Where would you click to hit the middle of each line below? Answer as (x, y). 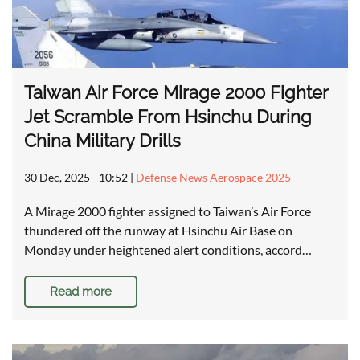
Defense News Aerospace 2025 (213, 178)
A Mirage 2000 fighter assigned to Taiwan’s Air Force (168, 211)
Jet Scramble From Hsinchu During (168, 117)
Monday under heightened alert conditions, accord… (168, 250)
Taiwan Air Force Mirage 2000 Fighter (176, 93)
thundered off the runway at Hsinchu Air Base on (158, 231)
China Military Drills (102, 141)
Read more (81, 292)
